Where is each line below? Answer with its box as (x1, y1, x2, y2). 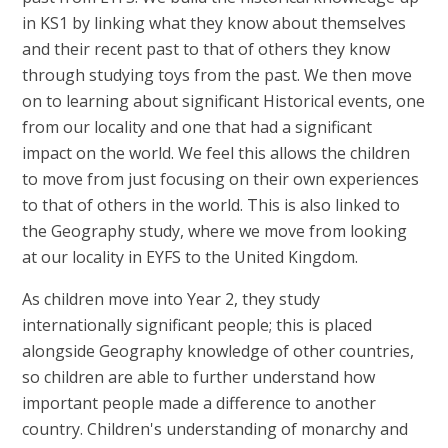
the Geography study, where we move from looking (22, 220, 408, 243)
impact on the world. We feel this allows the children (22, 142, 411, 165)
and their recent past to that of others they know (22, 38, 391, 61)
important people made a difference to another (22, 392, 377, 415)
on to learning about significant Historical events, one (22, 90, 426, 113)
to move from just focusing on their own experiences (22, 168, 420, 191)
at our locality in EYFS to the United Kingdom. (22, 246, 363, 269)
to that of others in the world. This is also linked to (22, 194, 401, 217)
